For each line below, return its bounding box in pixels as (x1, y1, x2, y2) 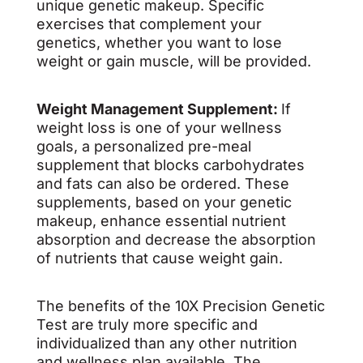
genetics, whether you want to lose (36, 34, 282, 51)
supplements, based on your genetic (36, 194, 292, 211)
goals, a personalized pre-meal (36, 138, 251, 155)
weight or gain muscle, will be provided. (36, 53, 315, 70)
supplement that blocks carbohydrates (36, 156, 305, 173)
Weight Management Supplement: (36, 100, 281, 117)
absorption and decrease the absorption (36, 231, 316, 248)
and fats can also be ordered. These (36, 175, 289, 192)
